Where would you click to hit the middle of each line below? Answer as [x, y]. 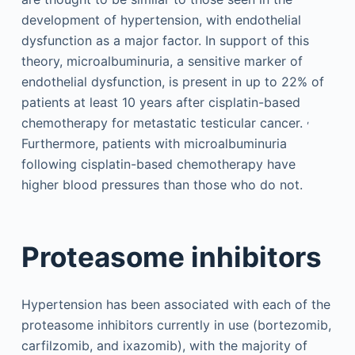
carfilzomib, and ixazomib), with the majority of [164, 345]
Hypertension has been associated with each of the [176, 304]
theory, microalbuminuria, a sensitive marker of [162, 61]
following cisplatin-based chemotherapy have [158, 164]
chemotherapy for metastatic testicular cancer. [164, 122]
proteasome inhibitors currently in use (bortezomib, [176, 324]
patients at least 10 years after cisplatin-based [160, 102]
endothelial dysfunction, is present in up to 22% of [172, 81]
